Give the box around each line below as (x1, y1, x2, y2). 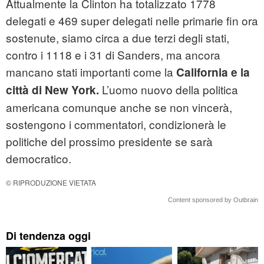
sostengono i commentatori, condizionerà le (6, 116, 226, 133)
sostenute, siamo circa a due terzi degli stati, (6, 29, 229, 46)
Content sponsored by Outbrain (168, 196, 258, 204)
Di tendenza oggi (6, 228, 91, 244)
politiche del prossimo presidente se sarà (6, 133, 213, 150)
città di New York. (6, 82, 99, 98)
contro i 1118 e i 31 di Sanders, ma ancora (6, 47, 220, 63)
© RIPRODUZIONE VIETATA (6, 177, 96, 188)
